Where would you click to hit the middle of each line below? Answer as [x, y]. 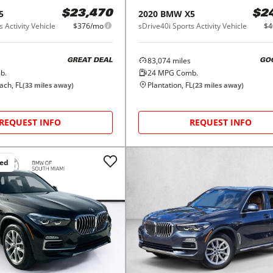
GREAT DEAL [90, 61]
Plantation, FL [170, 85]
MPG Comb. [177, 73]
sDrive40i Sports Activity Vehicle [192, 26]
